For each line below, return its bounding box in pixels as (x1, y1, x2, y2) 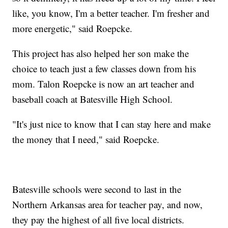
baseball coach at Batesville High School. (12, 92, 173, 105)
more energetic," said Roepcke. (12, 21, 133, 35)
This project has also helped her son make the (12, 46, 189, 60)
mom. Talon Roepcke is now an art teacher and (12, 77, 195, 90)
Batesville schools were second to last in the (12, 182, 182, 195)
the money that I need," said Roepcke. (12, 132, 160, 146)
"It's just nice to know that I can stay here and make (12, 117, 211, 130)
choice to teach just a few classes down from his (12, 62, 196, 75)
